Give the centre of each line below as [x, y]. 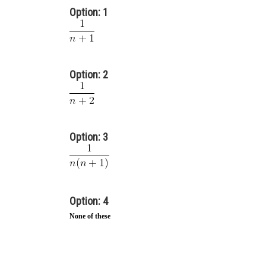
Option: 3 [89, 137]
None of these [90, 216]
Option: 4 [89, 201]
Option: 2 [89, 75]
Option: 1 [89, 12]
